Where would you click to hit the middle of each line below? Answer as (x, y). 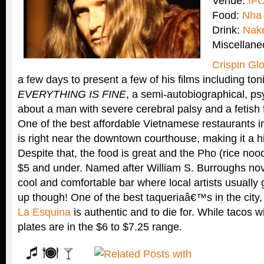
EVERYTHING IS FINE (72, 94)
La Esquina (44, 212)
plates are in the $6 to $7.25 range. (100, 227)
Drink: (227, 30)
